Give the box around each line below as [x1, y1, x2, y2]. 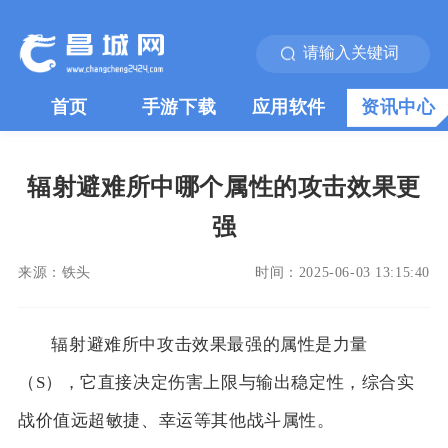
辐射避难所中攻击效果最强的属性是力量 [51, 334, 369, 354]
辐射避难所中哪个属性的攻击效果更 [27, 172, 421, 202]
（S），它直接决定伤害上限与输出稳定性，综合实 [17, 372, 415, 392]
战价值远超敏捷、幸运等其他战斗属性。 [17, 410, 335, 430]
